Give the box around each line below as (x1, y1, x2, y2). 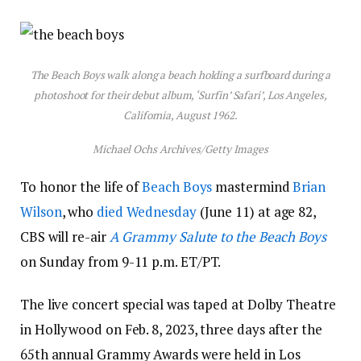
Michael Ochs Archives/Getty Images (92, 142, 269, 157)
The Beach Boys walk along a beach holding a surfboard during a (30, 67, 331, 82)
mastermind (212, 176, 293, 196)
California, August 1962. (123, 107, 238, 122)
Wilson (20, 201, 62, 221)
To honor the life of (20, 176, 143, 196)
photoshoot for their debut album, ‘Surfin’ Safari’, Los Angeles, (34, 87, 327, 102)
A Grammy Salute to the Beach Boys (109, 226, 326, 246)
